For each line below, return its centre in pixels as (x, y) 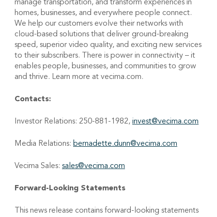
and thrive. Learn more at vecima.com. (79, 76)
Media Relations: (44, 143)
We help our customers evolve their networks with (99, 23)
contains (89, 210)
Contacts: (34, 98)
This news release (45, 210)
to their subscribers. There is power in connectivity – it (105, 55)
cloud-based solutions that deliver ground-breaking (101, 34)
